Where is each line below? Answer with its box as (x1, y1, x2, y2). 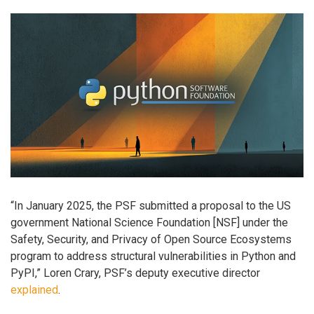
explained (11, 283, 58, 297)
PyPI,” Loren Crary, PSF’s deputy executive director (11, 266, 260, 280)
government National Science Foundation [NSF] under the (11, 216, 288, 230)
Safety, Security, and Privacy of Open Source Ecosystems (11, 233, 292, 247)
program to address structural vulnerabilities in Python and (11, 250, 296, 264)
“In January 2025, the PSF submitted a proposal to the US (11, 199, 291, 213)
